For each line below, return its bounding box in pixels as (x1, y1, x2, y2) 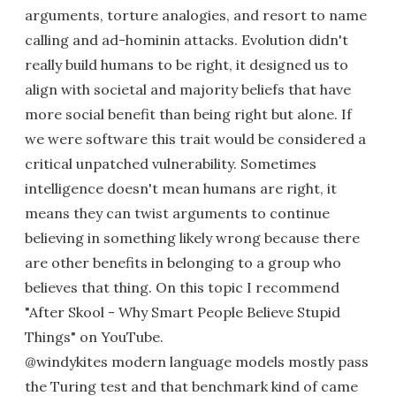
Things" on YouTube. (25, 327, 164, 346)
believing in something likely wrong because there (25, 228, 360, 247)
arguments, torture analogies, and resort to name (25, 5, 367, 24)
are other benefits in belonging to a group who (25, 253, 341, 271)
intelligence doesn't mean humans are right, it (25, 179, 337, 197)
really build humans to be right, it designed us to (25, 55, 348, 73)
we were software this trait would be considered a (25, 129, 366, 148)
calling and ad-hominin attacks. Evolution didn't (25, 30, 348, 49)
